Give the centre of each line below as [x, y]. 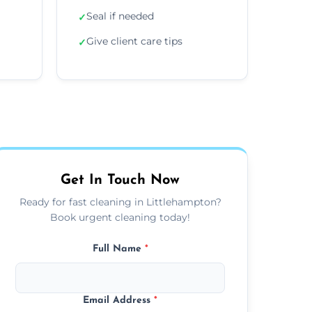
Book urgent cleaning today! [120, 217]
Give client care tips [134, 41]
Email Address [119, 300]
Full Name [118, 249]
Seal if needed [120, 16]
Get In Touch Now [120, 180]
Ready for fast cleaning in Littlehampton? [120, 202]
